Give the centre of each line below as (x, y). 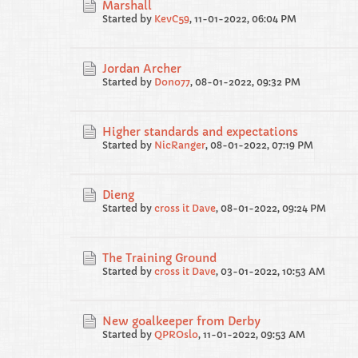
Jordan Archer (142, 69)
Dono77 (172, 82)
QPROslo (176, 334)
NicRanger (180, 145)
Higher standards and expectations (200, 132)
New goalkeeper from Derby (181, 321)
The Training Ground (159, 258)
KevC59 (172, 19)
